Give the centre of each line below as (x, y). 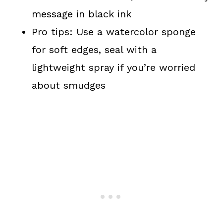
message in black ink (82, 14)
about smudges (69, 85)
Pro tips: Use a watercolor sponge (114, 31)
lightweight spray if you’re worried (113, 67)
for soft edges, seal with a (94, 49)
